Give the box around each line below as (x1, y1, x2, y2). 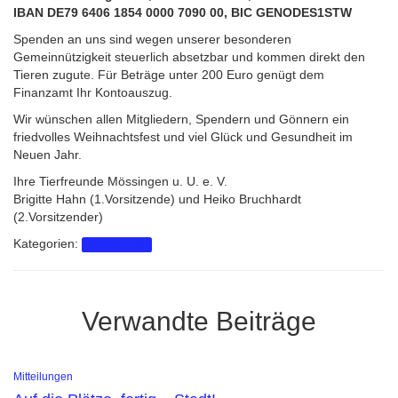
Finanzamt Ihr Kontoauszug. (13, 85, 172, 99)
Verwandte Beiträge (82, 306, 316, 336)
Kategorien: (13, 236, 82, 251)
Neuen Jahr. (13, 147, 82, 162)
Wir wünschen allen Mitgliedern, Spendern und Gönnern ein (13, 112, 349, 126)
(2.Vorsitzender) (13, 210, 103, 224)
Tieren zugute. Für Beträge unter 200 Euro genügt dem (13, 68, 324, 82)
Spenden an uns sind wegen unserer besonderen (13, 32, 291, 46)
